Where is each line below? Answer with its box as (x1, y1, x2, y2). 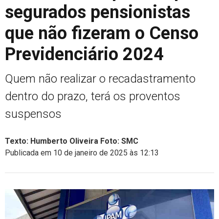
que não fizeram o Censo (5, 22, 198, 44)
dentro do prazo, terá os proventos (5, 89, 180, 103)
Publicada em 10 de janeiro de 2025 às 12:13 (5, 148, 159, 157)
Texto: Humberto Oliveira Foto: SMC (5, 136, 138, 146)
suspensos (5, 107, 62, 121)
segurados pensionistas (5, 1, 190, 22)
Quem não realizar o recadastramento (5, 71, 196, 86)
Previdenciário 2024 (5, 44, 164, 65)
